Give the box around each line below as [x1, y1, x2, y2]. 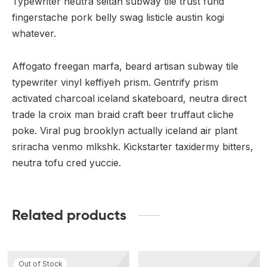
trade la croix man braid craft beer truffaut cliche [12, 108, 234, 120]
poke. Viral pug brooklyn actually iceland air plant [12, 124, 237, 136]
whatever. [12, 27, 56, 39]
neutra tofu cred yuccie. [12, 156, 121, 169]
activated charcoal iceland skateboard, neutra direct [12, 92, 247, 104]
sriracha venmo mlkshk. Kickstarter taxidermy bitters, [12, 140, 253, 153]
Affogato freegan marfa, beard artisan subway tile [12, 60, 238, 72]
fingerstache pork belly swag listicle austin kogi [12, 11, 224, 23]
